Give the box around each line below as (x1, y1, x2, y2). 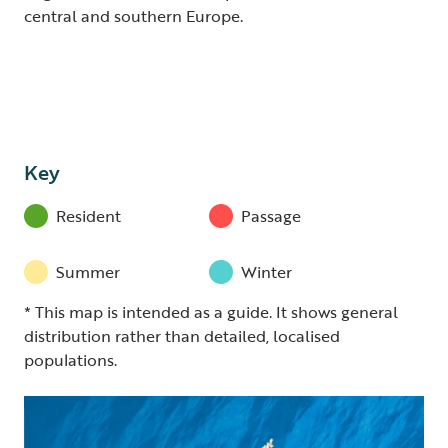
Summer (56, 260, 120, 284)
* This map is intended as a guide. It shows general (24, 300, 398, 324)
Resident (56, 204, 121, 228)
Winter (241, 260, 292, 284)
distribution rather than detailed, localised (24, 324, 340, 348)
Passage (241, 204, 301, 228)
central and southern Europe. (24, 4, 243, 28)
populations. (24, 348, 117, 372)
